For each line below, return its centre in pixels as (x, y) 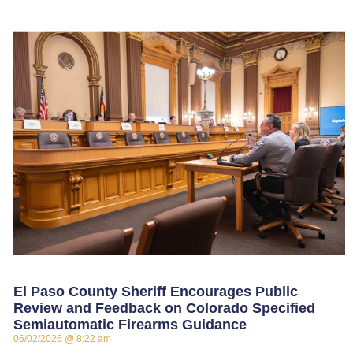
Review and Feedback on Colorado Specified (164, 308)
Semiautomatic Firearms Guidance (130, 325)
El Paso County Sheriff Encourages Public (155, 292)
